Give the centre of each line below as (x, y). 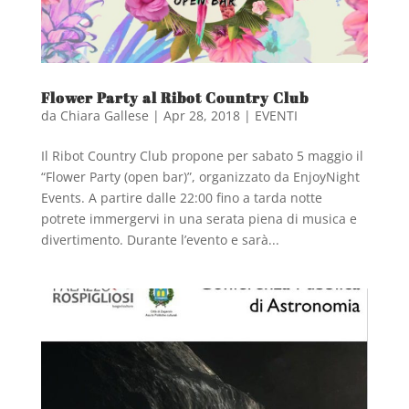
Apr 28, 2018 (201, 116)
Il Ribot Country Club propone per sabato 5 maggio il (202, 156)
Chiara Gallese (104, 116)
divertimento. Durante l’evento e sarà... (160, 240)
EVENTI (276, 116)
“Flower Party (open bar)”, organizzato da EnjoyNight (200, 177)
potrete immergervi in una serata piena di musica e (199, 219)
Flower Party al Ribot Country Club (174, 98)
